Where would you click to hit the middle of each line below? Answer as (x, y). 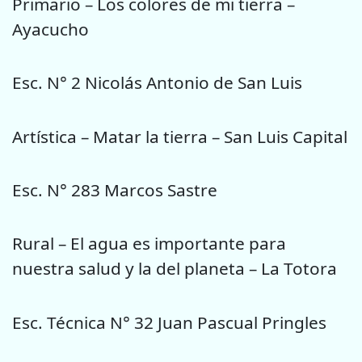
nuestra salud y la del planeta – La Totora (175, 269)
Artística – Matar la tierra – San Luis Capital (180, 136)
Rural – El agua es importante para (149, 244)
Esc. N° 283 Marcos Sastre (115, 190)
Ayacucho (51, 29)
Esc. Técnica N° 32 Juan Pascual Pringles (169, 322)
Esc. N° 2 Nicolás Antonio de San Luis (157, 83)
